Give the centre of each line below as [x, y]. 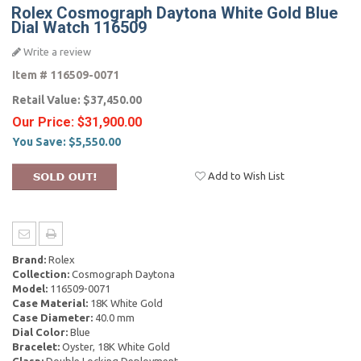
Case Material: [50, 303]
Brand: [29, 259]
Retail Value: [48, 100]
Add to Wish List [245, 176]
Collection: [41, 274]
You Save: [40, 142]
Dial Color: [40, 332]
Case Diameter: [52, 317]
